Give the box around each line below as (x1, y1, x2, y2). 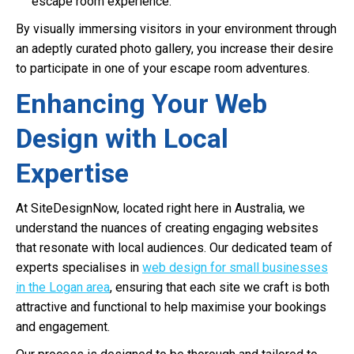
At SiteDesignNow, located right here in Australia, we (16, 201, 305, 216)
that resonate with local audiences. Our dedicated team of (16, 240, 333, 255)
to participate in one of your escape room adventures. (16, 61, 310, 76)
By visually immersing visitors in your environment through (16, 21, 337, 36)
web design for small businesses (142, 260, 328, 275)
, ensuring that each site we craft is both (110, 280, 330, 295)
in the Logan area (16, 280, 110, 295)
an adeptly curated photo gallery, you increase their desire (16, 41, 333, 56)
